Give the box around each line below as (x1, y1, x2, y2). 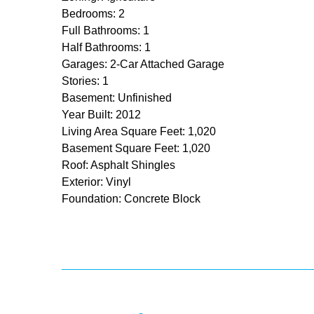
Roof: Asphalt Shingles (62, 158, 175, 171)
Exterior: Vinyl (62, 175, 131, 188)
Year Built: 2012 (62, 108, 141, 121)
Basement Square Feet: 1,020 (62, 142, 210, 154)
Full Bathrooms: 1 (62, 24, 149, 36)
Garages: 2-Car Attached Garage (62, 57, 224, 70)
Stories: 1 (62, 74, 109, 87)
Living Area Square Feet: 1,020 (62, 125, 216, 137)
